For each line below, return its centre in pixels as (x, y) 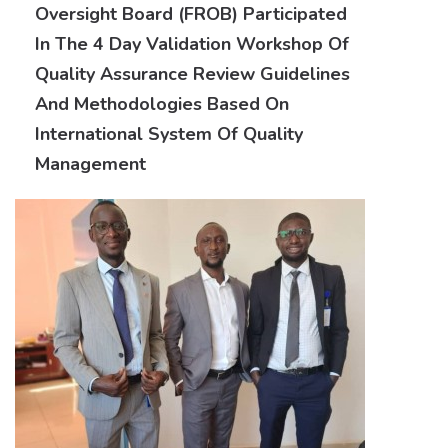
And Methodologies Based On (162, 104)
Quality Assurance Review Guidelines (192, 74)
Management (90, 164)
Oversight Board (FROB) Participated (191, 14)
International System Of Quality (169, 134)
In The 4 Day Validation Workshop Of (192, 44)
